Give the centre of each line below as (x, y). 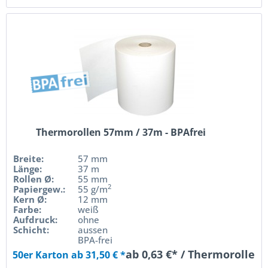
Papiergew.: (39, 189)
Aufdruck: (36, 220)
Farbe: (28, 210)
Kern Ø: (30, 200)
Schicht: (31, 230)
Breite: (29, 159)
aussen (93, 230)
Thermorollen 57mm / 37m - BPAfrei (121, 133)
